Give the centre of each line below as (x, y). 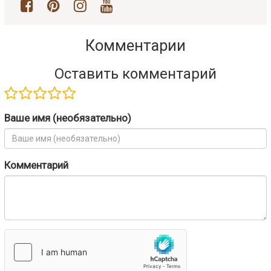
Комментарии (135, 46)
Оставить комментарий (135, 74)
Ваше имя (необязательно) (68, 118)
